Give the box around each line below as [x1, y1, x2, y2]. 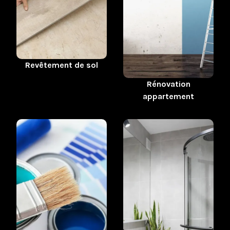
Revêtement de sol [25, 60, 98, 70]
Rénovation [146, 79, 190, 89]
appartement [143, 91, 194, 102]
